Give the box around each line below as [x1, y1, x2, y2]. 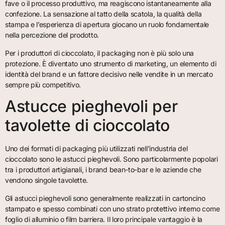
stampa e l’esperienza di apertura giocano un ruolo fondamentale [5, 20, 209, 29]
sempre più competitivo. [5, 80, 81, 89]
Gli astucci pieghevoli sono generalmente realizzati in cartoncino [5, 193, 205, 202]
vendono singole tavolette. [5, 176, 88, 185]
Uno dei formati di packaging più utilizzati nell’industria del [5, 144, 188, 153]
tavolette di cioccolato [5, 116, 170, 136]
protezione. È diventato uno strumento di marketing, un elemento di [5, 59, 216, 68]
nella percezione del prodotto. [5, 31, 99, 40]
